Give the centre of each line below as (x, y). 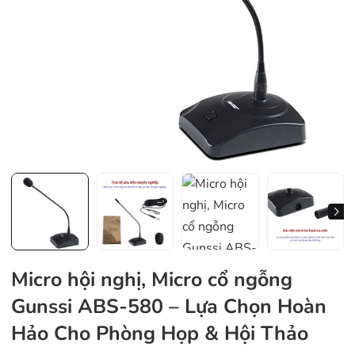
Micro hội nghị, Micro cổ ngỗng (152, 279)
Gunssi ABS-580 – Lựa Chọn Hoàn (169, 306)
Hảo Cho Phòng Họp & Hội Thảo (160, 333)
